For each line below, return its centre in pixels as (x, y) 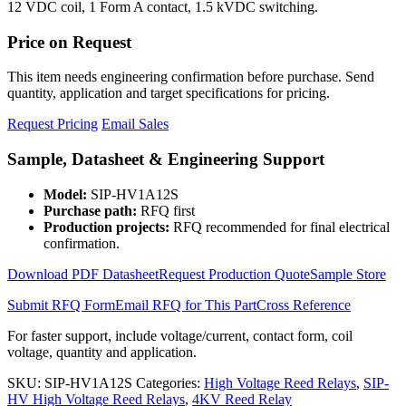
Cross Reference (304, 304)
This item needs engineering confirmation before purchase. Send (191, 77)
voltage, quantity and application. (102, 352)
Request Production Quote (234, 274)
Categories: (170, 382)
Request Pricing (53, 124)
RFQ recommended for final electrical (280, 227)
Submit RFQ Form (61, 304)
